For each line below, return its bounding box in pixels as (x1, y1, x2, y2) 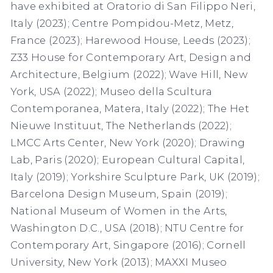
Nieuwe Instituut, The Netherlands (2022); (10, 119, 232, 132)
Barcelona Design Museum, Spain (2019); (10, 188, 228, 200)
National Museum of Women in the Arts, (10, 205, 227, 218)
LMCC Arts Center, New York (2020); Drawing (10, 136, 246, 149)
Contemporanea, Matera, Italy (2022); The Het (10, 102, 250, 115)
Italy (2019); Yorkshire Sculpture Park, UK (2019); (10, 171, 260, 183)
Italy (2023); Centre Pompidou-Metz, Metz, (10, 17, 234, 30)
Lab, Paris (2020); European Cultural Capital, (10, 154, 245, 166)
